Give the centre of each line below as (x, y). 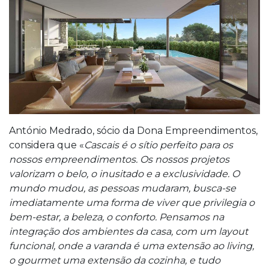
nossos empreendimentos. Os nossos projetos (119, 159)
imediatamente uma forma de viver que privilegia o (132, 202)
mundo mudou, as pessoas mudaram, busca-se (122, 188)
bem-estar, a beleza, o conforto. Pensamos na (116, 217)
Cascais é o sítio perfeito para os (159, 145)
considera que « (47, 145)
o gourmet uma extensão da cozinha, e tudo (115, 260)
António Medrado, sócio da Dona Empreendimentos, (133, 130)
